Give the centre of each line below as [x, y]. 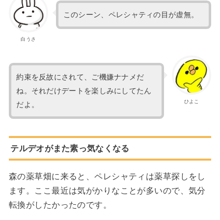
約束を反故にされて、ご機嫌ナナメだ [80, 77]
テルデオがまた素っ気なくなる [70, 148]
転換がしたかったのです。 [60, 205]
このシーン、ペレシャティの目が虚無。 [131, 15]
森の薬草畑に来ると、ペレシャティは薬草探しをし [107, 176]
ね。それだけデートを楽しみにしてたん [84, 91]
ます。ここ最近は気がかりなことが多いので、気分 [107, 190]
